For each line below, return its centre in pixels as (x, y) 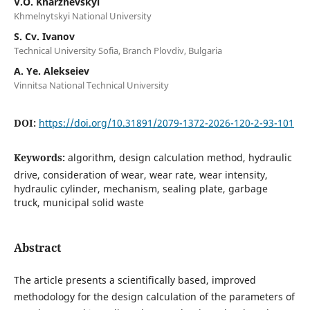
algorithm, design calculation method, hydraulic (180, 157)
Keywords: (40, 157)
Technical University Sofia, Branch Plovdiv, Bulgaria (118, 50)
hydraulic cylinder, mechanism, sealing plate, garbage (140, 188)
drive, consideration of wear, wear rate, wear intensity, (140, 174)
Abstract (37, 247)
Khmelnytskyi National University (82, 16)
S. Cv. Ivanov (44, 36)
